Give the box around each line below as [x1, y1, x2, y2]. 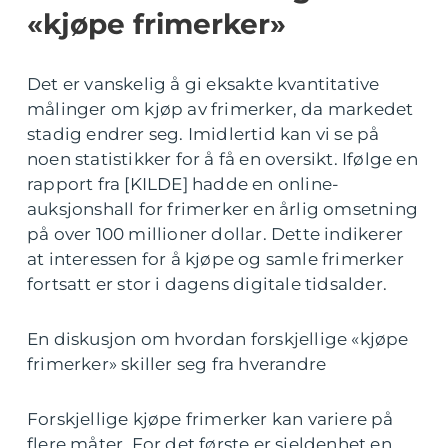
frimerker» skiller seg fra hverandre [27, 353, 327, 374]
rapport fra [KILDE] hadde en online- [27, 173, 340, 194]
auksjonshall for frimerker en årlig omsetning [27, 198, 419, 219]
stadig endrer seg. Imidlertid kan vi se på [27, 123, 380, 144]
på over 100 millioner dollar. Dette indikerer [27, 223, 404, 244]
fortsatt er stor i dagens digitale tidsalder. [27, 273, 388, 294]
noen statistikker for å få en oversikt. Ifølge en [27, 148, 418, 169]
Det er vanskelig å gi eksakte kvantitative [27, 73, 380, 94]
